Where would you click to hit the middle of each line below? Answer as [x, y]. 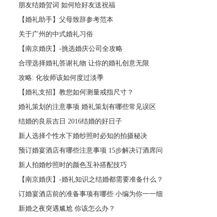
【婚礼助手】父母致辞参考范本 [66, 19]
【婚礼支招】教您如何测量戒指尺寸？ [76, 92]
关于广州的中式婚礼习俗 [56, 34]
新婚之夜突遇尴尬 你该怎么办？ [67, 208]
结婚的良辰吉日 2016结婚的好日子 [70, 121]
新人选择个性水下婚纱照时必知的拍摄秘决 [83, 136]
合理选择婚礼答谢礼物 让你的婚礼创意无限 [84, 63]
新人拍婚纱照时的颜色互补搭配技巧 [73, 165]
